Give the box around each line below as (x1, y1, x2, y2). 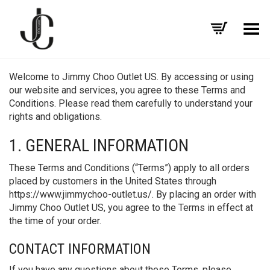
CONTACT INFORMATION (9, 240, 151, 257)
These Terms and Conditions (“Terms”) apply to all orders (9, 162, 250, 174)
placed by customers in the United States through (9, 175, 216, 187)
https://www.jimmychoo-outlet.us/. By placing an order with (9, 189, 256, 200)
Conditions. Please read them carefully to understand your (9, 98, 253, 109)
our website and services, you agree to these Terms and (9, 84, 245, 96)
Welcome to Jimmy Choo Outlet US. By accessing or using (9, 71, 254, 83)
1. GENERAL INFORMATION (9, 136, 189, 155)
